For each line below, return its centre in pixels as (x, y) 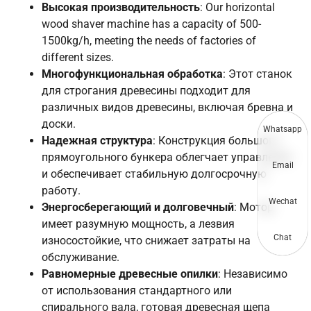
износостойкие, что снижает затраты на (146, 241)
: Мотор (254, 208)
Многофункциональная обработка (132, 74)
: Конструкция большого (216, 141)
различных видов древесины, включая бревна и (167, 108)
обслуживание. (81, 258)
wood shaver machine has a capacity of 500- (151, 24)
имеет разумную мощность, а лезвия (138, 224)
